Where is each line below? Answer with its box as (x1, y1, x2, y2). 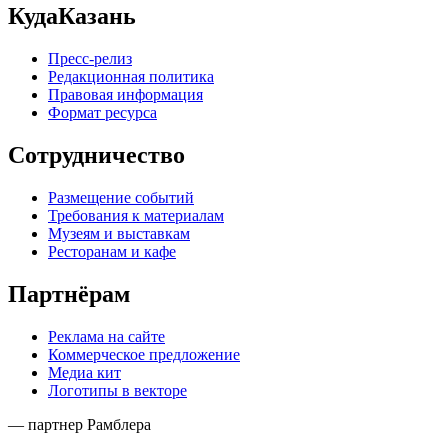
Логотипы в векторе (48, 381, 187, 399)
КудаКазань (8, 3, 136, 30)
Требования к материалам (48, 207, 224, 225)
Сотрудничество (8, 142, 185, 169)
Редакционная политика (48, 68, 214, 86)
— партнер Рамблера (8, 415, 151, 433)
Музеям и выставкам (48, 225, 190, 243)
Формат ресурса (48, 104, 157, 122)
